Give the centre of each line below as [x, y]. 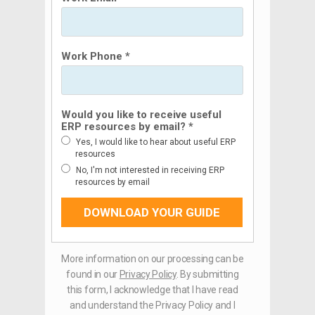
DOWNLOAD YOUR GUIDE [152, 212]
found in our [93, 274]
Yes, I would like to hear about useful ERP [156, 142]
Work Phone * [96, 56]
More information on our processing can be [153, 259]
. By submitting [207, 274]
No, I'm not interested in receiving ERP [150, 170]
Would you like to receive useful [141, 115]
